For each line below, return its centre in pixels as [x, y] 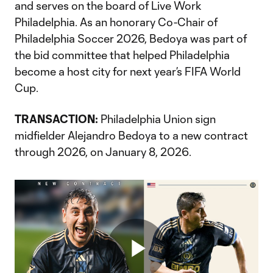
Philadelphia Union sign [157, 119]
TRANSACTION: [56, 119]
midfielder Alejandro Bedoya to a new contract [131, 135]
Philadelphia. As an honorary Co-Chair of [116, 22]
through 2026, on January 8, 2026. [103, 152]
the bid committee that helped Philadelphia [122, 55]
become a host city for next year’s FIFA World [128, 71]
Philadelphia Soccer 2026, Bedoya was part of [131, 38]
